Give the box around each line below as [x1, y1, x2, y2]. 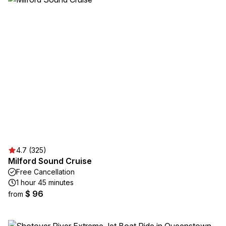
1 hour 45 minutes [16, 178, 74, 187]
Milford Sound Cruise [8, 156, 92, 166]
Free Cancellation [16, 167, 75, 176]
